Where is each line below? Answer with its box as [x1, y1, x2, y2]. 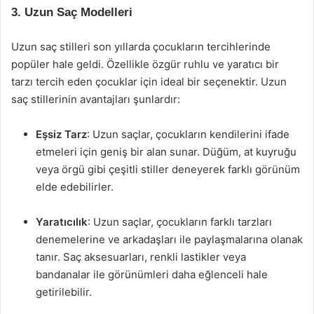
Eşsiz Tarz [36, 128, 87, 141]
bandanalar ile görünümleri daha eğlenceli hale [36, 268, 268, 281]
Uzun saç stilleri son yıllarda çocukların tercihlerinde [11, 40, 271, 53]
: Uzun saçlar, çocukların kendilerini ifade [87, 128, 289, 141]
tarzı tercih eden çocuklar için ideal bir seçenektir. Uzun [11, 75, 287, 88]
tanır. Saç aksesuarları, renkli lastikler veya [36, 250, 246, 264]
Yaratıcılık [36, 215, 88, 228]
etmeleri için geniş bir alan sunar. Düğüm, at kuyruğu [36, 145, 296, 158]
